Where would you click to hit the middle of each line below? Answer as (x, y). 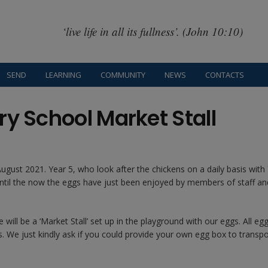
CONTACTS (225, 75)
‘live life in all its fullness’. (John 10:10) (152, 31)
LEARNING (64, 75)
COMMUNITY (123, 75)
